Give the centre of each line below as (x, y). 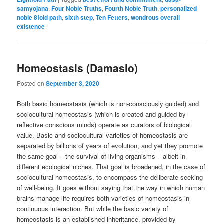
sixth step (79, 18)
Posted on (32, 83)
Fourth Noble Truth (131, 9)
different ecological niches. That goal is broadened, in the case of (111, 167)
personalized (179, 9)
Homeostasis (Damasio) (78, 68)
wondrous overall (156, 18)
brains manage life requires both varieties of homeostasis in (103, 198)
